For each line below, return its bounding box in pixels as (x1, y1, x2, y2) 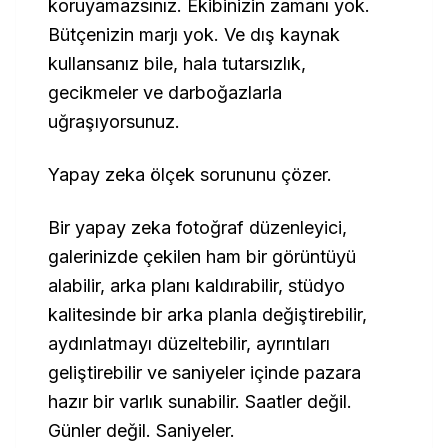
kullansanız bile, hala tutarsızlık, (48, 53, 306, 74)
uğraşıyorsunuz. (48, 111, 180, 132)
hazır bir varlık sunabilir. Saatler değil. (48, 391, 352, 412)
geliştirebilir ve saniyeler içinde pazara (48, 362, 361, 383)
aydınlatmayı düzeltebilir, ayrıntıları (48, 333, 330, 354)
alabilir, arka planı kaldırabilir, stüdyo (48, 275, 345, 296)
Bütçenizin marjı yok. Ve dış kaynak (48, 24, 340, 45)
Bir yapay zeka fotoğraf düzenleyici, (48, 217, 347, 238)
